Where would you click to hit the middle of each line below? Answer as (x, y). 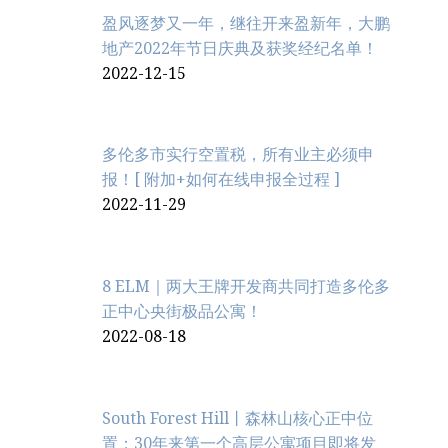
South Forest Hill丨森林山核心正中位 (237, 418)
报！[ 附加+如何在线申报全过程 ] (221, 180)
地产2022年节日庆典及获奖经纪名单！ (240, 48)
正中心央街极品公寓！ (182, 312)
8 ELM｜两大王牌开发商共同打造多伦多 (246, 287)
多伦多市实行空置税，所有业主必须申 (238, 155)
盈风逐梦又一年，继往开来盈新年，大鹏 (246, 23)
